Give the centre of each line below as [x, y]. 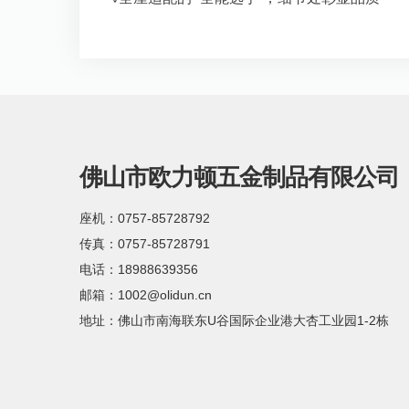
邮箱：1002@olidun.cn [146, 295]
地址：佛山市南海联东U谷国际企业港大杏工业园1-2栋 [234, 320]
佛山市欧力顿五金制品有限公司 [239, 177]
